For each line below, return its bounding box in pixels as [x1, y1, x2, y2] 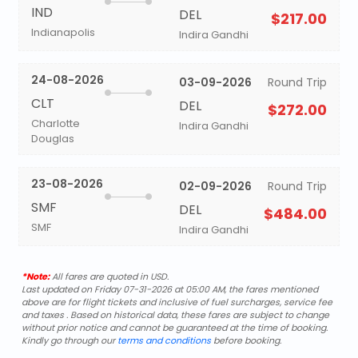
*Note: [21, 270, 50, 283]
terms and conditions [117, 334, 211, 347]
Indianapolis [30, 25, 95, 40]
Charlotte [30, 116, 80, 131]
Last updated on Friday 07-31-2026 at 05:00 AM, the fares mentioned [21, 283, 318, 296]
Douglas [30, 131, 74, 146]
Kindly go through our [21, 334, 117, 347]
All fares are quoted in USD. [49, 270, 169, 283]
